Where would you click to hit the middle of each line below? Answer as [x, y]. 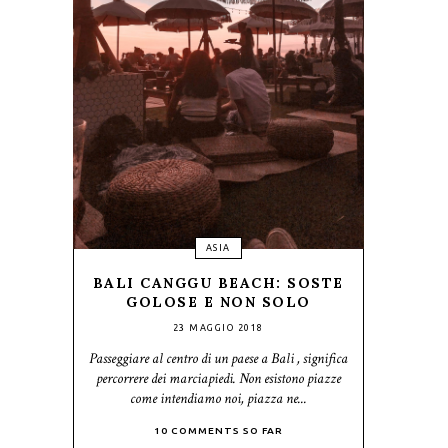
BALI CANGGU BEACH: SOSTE [218, 283]
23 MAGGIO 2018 [218, 328]
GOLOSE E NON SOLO [218, 302]
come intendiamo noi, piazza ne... [218, 399]
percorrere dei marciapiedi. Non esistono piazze [218, 379]
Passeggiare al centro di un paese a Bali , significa [218, 359]
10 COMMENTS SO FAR [218, 431]
